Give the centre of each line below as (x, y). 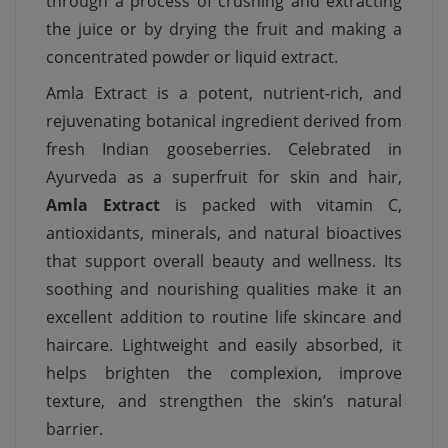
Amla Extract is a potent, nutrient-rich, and (224, 93)
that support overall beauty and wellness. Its (224, 261)
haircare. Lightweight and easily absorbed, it (224, 345)
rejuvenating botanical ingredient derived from (224, 121)
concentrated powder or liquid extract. (192, 57)
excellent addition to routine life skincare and (224, 317)
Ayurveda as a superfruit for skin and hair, (224, 177)
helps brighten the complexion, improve (224, 373)
